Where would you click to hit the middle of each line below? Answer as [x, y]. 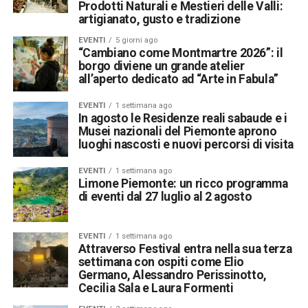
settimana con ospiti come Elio [161, 262]
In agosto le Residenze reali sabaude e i [183, 118]
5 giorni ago [136, 40]
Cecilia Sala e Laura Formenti [156, 288]
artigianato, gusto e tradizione [159, 19]
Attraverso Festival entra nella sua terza [185, 249]
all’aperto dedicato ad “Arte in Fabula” [178, 79]
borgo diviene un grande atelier [161, 66]
